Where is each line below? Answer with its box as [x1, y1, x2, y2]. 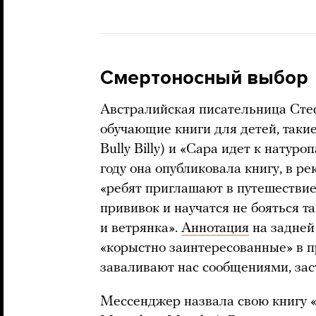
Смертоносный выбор [100, 66, 308, 90]
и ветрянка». [100, 221, 181, 236]
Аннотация [181, 221, 249, 236]
